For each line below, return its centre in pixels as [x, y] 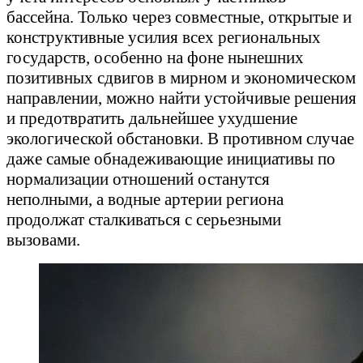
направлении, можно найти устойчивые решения [181, 98]
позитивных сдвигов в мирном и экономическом [181, 78]
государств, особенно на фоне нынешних [155, 58]
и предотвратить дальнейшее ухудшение [152, 119]
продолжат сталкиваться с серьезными [144, 220]
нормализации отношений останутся [138, 179]
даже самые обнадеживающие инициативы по [171, 159]
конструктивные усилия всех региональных [164, 38]
